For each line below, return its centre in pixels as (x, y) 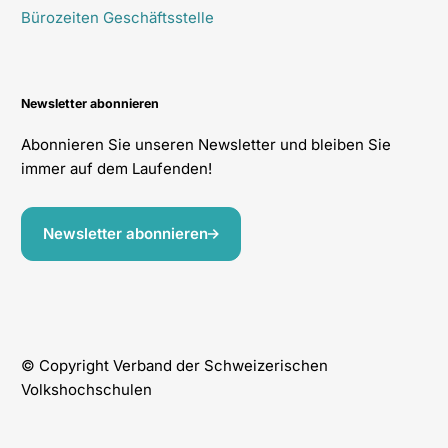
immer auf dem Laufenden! (116, 169)
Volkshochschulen (86, 390)
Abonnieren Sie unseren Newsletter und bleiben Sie (205, 145)
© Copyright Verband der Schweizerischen (174, 366)
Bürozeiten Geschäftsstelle (117, 17)
